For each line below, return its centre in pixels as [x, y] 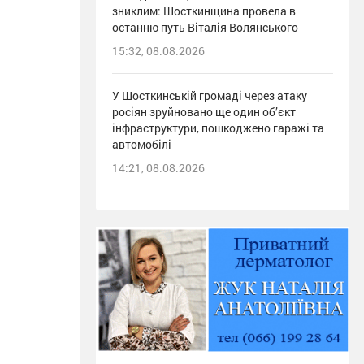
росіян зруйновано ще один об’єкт [204, 112]
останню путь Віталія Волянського [205, 28]
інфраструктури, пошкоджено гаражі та [218, 128]
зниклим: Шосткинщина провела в [204, 11]
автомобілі [142, 145]
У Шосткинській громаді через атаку [210, 96]
